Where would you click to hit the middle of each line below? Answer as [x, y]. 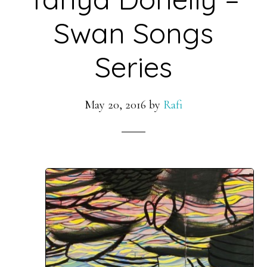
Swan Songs [133, 33]
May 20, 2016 [115, 105]
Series [133, 67]
